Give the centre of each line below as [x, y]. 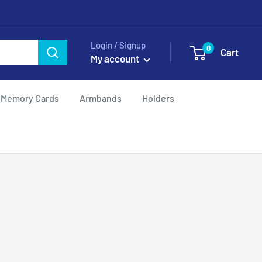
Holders [158, 98]
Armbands [101, 98]
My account [116, 58]
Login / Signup [118, 45]
